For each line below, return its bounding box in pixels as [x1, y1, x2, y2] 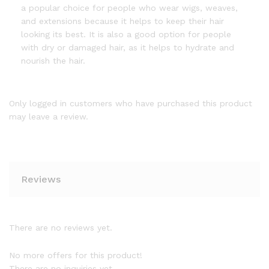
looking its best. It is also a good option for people [21, 29, 231, 39]
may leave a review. [9, 112, 88, 122]
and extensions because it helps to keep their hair [21, 16, 224, 26]
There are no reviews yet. [9, 223, 112, 233]
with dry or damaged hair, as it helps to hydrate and [21, 42, 234, 52]
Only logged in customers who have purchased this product [9, 98, 252, 109]
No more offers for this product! [9, 250, 142, 260]
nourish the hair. [21, 55, 85, 65]
